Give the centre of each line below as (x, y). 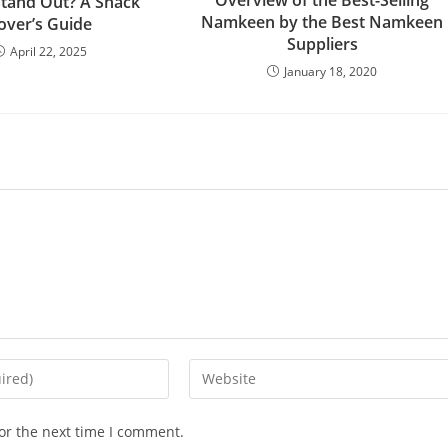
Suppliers (322, 43)
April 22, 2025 (49, 52)
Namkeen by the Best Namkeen (322, 21)
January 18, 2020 (331, 71)
